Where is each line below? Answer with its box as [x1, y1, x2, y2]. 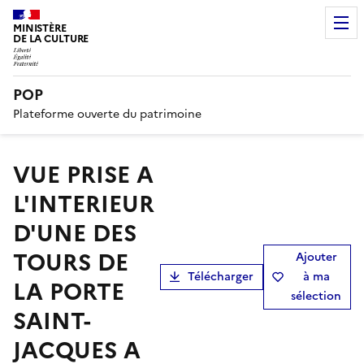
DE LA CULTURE [13, 31, 89, 46]
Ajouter [295, 248, 337, 266]
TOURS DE [13, 245, 128, 279]
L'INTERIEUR [13, 186, 154, 221]
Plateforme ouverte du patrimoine [13, 105, 201, 123]
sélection [291, 287, 341, 305]
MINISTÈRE [13, 20, 67, 36]
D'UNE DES [13, 215, 136, 250]
